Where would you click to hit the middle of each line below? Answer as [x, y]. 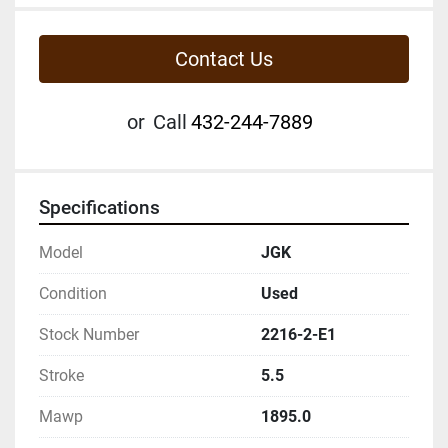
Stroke [61, 375]
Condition [73, 293]
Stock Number [89, 334]
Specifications [99, 207]
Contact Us [224, 58]
